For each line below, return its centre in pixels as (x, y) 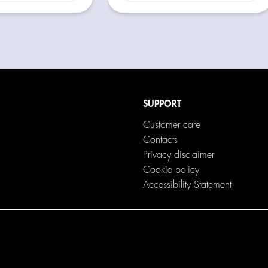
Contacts (160, 140)
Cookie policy (171, 170)
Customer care (171, 125)
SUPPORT (162, 104)
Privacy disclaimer (178, 155)
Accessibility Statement (187, 185)
